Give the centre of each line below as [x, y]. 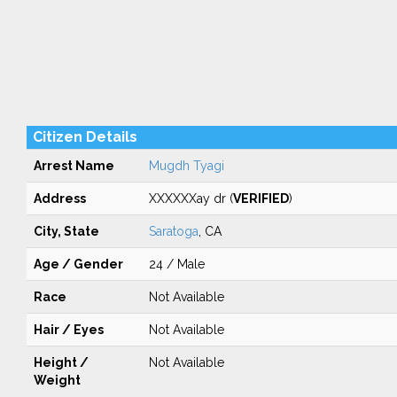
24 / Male [176, 264]
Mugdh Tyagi [186, 166]
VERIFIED [261, 198]
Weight [57, 380]
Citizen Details [85, 137]
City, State [66, 231]
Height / [61, 362]
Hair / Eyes [68, 330]
